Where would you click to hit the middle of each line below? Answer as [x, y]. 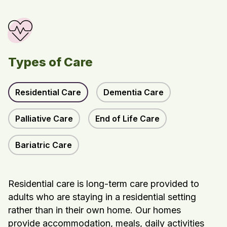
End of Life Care [127, 119]
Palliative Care [44, 119]
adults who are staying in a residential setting [102, 197]
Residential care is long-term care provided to [104, 184]
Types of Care [50, 62]
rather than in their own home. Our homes [94, 210]
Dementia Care [134, 92]
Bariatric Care [44, 145]
